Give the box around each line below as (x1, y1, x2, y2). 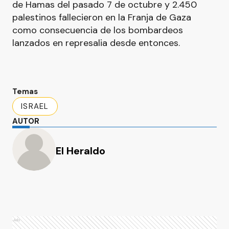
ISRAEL (21, 101, 49, 111)
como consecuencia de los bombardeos (12, 24, 183, 36)
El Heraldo (56, 144, 105, 157)
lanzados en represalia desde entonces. (12, 37, 180, 49)
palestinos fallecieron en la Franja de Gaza (12, 11, 191, 24)
